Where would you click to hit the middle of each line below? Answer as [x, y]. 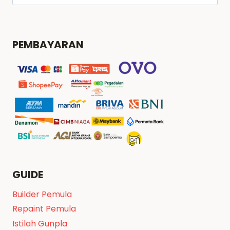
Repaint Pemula [44, 209]
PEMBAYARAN [48, 44]
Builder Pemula [42, 195]
